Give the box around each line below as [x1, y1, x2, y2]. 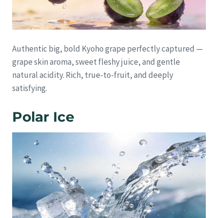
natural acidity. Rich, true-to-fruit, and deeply [12, 69, 173, 80]
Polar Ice [12, 108, 74, 125]
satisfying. [12, 82, 47, 93]
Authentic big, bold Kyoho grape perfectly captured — [12, 43, 203, 54]
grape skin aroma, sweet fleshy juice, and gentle [12, 56, 180, 67]
